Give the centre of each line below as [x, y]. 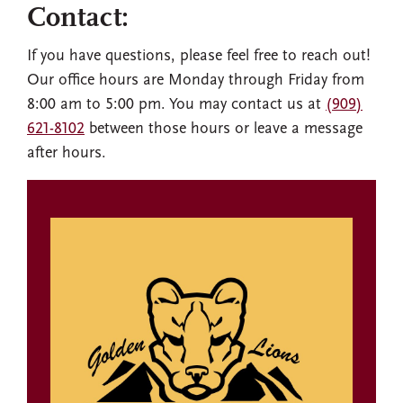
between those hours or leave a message [224, 130]
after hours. [67, 154]
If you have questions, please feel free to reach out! [199, 57]
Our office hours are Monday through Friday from [196, 81]
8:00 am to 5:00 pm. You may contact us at [176, 105]
